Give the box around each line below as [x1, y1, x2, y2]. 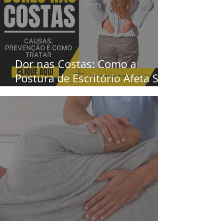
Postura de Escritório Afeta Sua [15, 71, 171, 85]
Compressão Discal [15, 85, 111, 100]
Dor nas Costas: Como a [15, 57, 136, 71]
